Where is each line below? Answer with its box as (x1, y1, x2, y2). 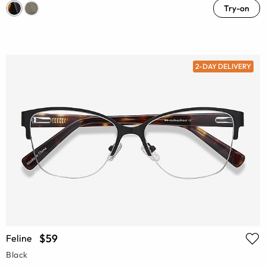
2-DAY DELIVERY (195, 61, 251, 71)
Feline (6, 232, 32, 244)
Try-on (224, 3, 249, 14)
